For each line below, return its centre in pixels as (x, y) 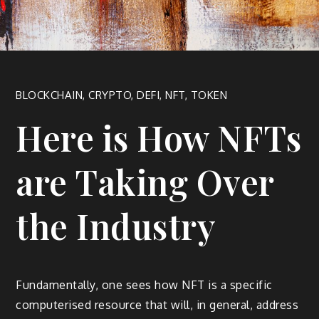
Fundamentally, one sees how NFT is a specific (144, 284)
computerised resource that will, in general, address (157, 304)
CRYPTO (110, 95)
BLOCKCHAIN (49, 95)
